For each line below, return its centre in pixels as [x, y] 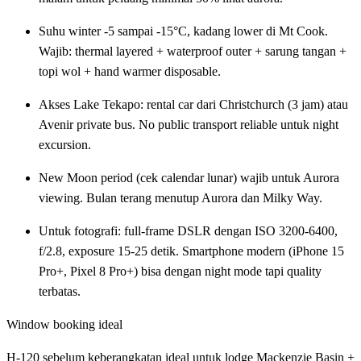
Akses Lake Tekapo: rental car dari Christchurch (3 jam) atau [193, 104]
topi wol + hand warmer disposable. [130, 71]
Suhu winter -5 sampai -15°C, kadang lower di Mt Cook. [183, 31]
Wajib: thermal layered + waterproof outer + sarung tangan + [193, 51]
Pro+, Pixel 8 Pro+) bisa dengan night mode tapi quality [180, 271]
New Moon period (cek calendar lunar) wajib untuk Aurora [189, 177]
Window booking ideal [64, 324]
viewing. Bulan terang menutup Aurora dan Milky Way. [180, 197]
